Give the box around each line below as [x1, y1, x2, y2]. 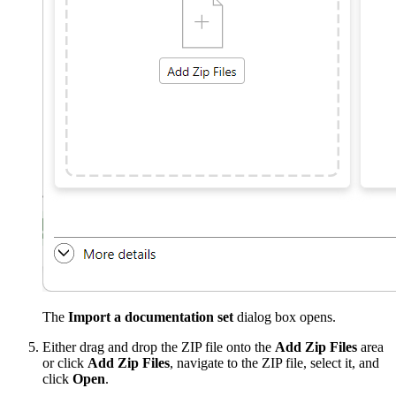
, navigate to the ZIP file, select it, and [170, 354, 379, 370]
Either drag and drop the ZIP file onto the [42, 339, 275, 354]
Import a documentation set [68, 308, 233, 324]
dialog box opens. [233, 308, 336, 324]
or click [42, 354, 88, 370]
